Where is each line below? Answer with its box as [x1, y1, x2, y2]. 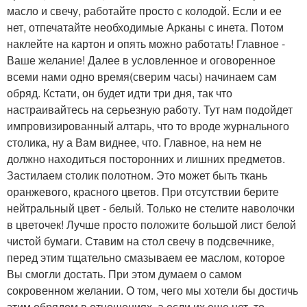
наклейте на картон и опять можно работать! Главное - [7, 36, 285, 51]
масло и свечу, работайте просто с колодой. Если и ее [7, 3, 282, 19]
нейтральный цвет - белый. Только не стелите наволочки [7, 200, 295, 216]
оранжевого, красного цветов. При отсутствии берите [7, 184, 279, 199]
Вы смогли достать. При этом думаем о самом [7, 266, 242, 282]
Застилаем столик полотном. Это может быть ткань [7, 167, 267, 183]
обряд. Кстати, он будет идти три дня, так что [7, 85, 232, 101]
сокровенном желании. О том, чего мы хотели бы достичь [7, 282, 298, 298]
